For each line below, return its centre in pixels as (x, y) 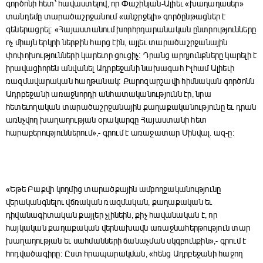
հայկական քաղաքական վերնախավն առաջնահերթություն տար (128, 228)
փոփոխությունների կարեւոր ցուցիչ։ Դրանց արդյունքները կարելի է (131, 56)
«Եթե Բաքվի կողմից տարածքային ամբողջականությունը (114, 190)
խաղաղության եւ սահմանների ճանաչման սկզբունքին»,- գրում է (126, 241)
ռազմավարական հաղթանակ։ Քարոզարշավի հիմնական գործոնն (130, 82)
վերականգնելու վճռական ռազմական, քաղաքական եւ (109, 203)
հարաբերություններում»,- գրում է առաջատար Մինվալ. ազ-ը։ (120, 133)
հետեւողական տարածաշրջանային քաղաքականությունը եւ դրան (131, 107)
